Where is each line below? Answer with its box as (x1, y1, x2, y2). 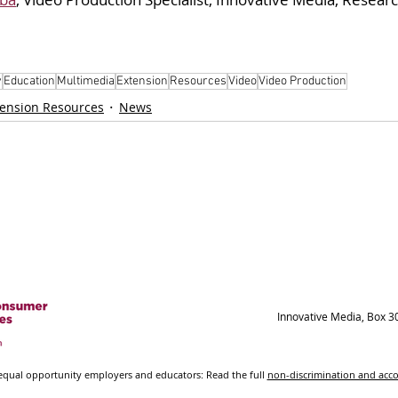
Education (4, 73, 55, 89)
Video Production (259, 73, 346, 89)
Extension (116, 73, 168, 89)
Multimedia (57, 73, 115, 89)
